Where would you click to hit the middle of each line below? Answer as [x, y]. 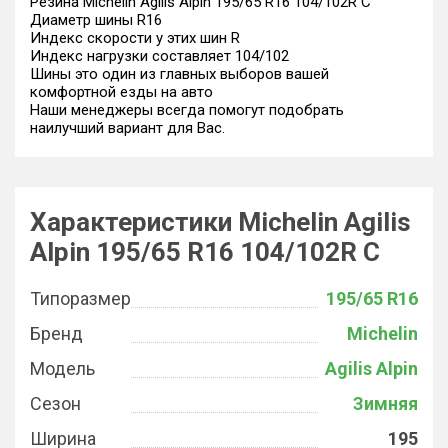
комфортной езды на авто [121, 92]
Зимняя [385, 403]
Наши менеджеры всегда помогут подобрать [187, 110]
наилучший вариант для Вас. [127, 128]
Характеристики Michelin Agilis [220, 222]
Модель [62, 368]
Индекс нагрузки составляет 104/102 [159, 56]
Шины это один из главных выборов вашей [179, 74]
